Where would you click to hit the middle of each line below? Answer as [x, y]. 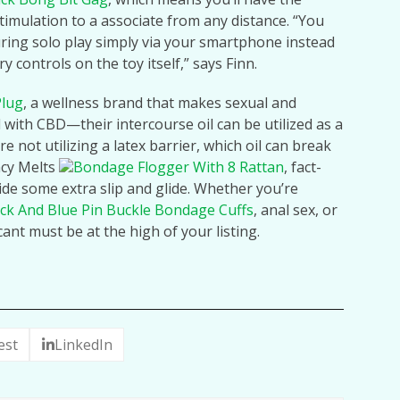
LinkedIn [83, 345]
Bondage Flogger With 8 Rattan [179, 167]
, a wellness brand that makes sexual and [160, 103]
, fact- [303, 167]
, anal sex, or [296, 210]
